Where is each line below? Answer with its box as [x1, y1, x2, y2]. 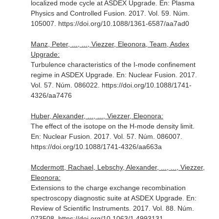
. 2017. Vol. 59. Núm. [124, 9, 190, 17]
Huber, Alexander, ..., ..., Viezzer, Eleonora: [30, 112, 163, 120]
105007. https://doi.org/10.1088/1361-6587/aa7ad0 [30, 20, 189, 27]
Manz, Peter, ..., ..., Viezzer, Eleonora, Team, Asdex [30, 40, 189, 48]
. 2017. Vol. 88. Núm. [129, 204, 194, 212]
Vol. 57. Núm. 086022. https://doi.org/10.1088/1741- [30, 81, 192, 89]
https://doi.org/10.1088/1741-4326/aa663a [30, 143, 162, 151]
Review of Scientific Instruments [30, 204, 129, 212]
